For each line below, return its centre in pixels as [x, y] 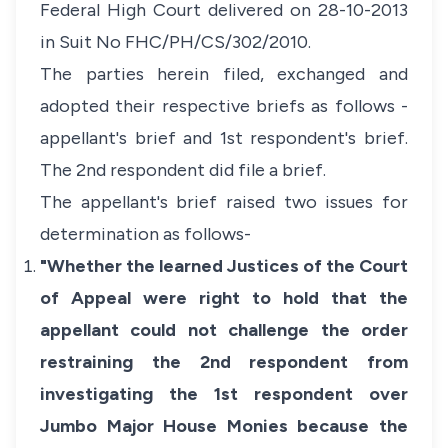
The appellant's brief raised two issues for [224, 202]
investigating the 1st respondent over [224, 394]
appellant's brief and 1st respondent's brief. [224, 138]
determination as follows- [145, 234]
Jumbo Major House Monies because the [224, 426]
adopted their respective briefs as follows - [224, 106]
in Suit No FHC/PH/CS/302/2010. [175, 42]
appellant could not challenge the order [224, 330]
